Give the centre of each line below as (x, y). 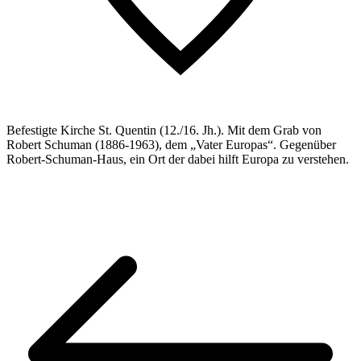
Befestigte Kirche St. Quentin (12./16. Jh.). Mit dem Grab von (164, 130)
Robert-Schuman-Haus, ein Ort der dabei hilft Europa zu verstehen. (178, 159)
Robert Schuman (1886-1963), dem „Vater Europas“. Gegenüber (171, 144)
